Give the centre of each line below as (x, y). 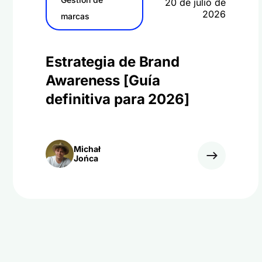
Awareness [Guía (103, 80)
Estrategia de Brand (113, 62)
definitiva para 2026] (118, 99)
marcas (75, 16)
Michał (87, 149)
